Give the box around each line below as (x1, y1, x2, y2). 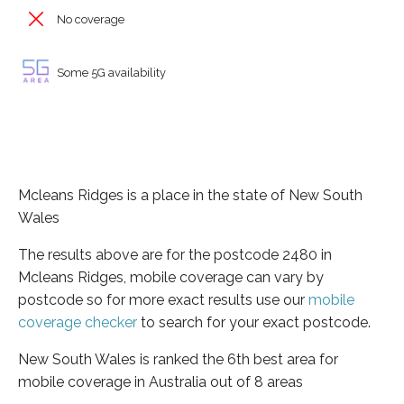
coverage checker (18, 313, 137, 331)
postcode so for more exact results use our (18, 290, 308, 308)
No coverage (54, 13, 124, 26)
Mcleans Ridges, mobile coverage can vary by (18, 268, 324, 286)
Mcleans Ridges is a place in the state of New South (18, 186, 363, 204)
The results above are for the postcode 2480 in (18, 245, 332, 263)
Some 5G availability (54, 65, 166, 79)
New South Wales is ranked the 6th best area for (18, 350, 338, 368)
